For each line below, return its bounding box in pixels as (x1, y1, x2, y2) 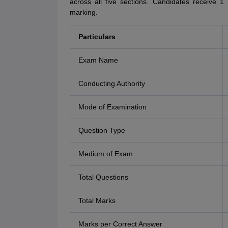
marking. (69, 8, 98, 17)
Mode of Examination (78, 103, 147, 111)
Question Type (78, 126, 125, 135)
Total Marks (78, 196, 116, 205)
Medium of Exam (78, 150, 133, 158)
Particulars (78, 33, 116, 41)
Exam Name (78, 56, 118, 65)
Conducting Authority (78, 79, 145, 88)
